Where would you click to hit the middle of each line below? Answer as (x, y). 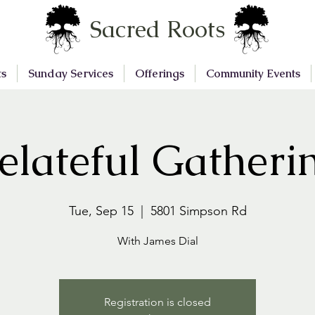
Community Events (253, 73)
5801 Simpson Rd (198, 211)
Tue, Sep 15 (101, 211)
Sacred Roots (157, 29)
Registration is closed (157, 302)
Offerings (159, 73)
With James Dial (157, 241)
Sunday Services (70, 73)
